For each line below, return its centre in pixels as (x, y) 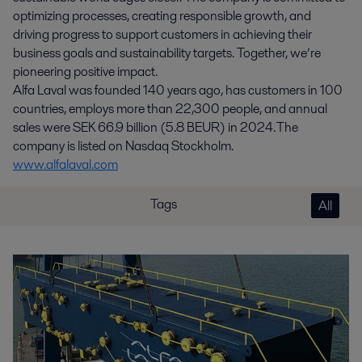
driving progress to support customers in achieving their (162, 35)
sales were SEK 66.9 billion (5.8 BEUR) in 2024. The (156, 128)
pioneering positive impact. (85, 72)
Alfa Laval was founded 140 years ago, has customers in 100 (178, 90)
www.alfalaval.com (65, 165)
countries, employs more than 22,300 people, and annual (170, 109)
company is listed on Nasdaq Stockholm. (123, 146)
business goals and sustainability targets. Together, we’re (167, 53)
